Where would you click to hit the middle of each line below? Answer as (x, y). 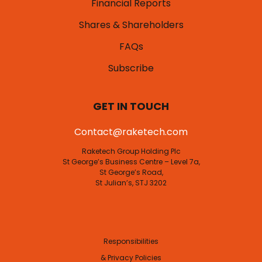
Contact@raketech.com (131, 132)
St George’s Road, (131, 173)
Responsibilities (131, 242)
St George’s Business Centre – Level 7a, (131, 162)
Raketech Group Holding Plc (131, 151)
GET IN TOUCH (131, 106)
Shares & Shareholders (131, 25)
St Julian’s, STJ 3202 (131, 183)
